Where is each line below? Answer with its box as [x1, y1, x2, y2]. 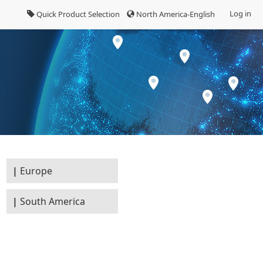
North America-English [134, 9, 215, 19]
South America [20, 195, 85, 208]
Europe [20, 164, 52, 177]
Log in [230, 8, 251, 19]
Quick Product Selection [35, 9, 120, 19]
